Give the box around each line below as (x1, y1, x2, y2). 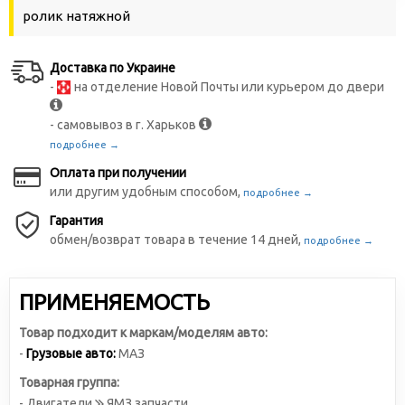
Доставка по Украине (50, 61, 175, 75)
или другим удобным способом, (50, 184, 243, 199)
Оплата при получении (50, 165, 186, 180)
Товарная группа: (19, 375, 119, 390)
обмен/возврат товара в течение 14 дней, (50, 232, 304, 247)
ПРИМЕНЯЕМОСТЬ (19, 290, 210, 315)
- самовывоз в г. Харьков (50, 118, 199, 132)
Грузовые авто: (26, 346, 116, 361)
